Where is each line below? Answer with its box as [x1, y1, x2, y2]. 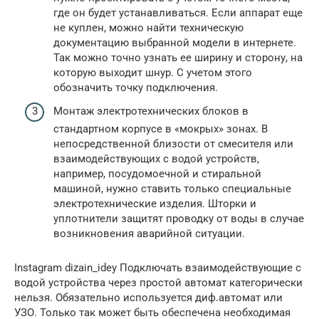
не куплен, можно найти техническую [53, 21, 244, 34]
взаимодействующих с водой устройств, [53, 152, 259, 166]
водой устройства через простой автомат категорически [14, 276, 303, 290]
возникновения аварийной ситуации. [53, 227, 245, 241]
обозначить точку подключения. [53, 80, 218, 94]
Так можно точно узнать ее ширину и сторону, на [53, 51, 303, 64]
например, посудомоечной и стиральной [53, 167, 261, 181]
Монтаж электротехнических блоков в [53, 105, 249, 118]
